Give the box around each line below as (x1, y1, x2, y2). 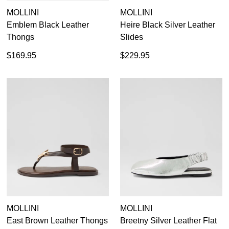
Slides (120, 33, 143, 42)
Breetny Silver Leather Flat (120, 216, 217, 225)
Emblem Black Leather (7, 20, 89, 30)
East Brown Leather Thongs (7, 216, 108, 225)
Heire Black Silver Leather (120, 20, 215, 30)
